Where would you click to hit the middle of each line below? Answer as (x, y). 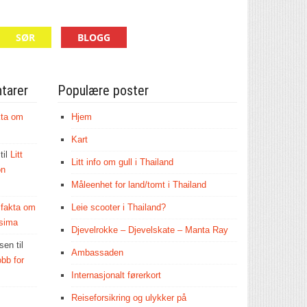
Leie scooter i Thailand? (118, 207)
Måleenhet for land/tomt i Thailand (138, 185)
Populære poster (103, 90)
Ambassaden (97, 253)
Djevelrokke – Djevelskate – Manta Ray (149, 230)
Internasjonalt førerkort (116, 275)
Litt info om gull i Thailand (122, 162)
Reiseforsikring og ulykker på (128, 298)
